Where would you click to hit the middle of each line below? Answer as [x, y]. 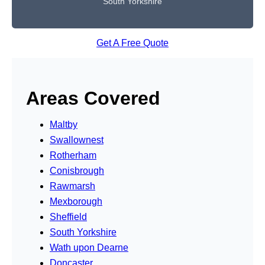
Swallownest [77, 140]
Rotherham [73, 155]
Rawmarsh [72, 186]
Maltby [64, 124]
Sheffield [68, 216]
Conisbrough [77, 170]
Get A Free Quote [132, 43]
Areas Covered [93, 98]
